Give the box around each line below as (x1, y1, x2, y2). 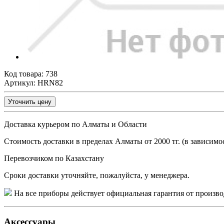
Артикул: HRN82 (4, 78, 63, 87)
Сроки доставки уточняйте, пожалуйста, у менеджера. (4, 170, 189, 179)
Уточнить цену (8, 97, 51, 105)
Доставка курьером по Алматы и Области (4, 119, 147, 128)
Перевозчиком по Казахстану (4, 153, 104, 162)
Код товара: (4, 69, 45, 78)
